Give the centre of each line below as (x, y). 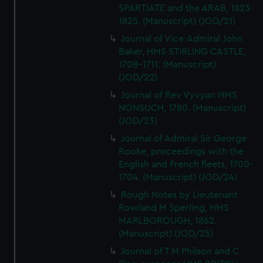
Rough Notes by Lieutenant (180, 195)
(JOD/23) (138, 121)
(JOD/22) (138, 77)
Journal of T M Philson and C (180, 251)
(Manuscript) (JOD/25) (166, 234)
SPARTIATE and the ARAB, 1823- (186, 8)
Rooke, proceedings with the (181, 151)
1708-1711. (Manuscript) (168, 65)
